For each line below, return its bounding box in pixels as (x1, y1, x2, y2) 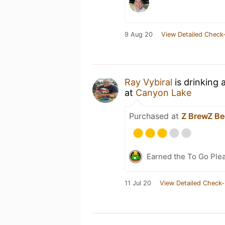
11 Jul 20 (125, 179, 151, 187)
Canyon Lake (136, 87, 191, 98)
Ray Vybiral (125, 77, 172, 87)
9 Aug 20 (125, 31, 153, 38)
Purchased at (129, 111, 181, 121)
